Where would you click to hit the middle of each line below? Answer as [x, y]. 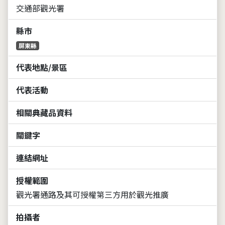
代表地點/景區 [42, 67]
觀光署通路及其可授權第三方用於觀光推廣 [92, 194]
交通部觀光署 [40, 8]
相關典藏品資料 [44, 112]
